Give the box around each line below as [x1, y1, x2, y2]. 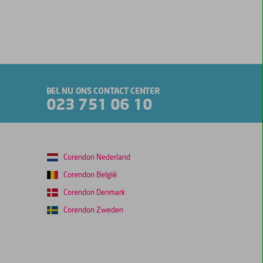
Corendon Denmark [63, 189, 125, 197]
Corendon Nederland [63, 154, 130, 162]
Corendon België [63, 171, 117, 180]
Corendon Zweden [63, 207, 123, 215]
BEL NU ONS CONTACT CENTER [46, 87, 160, 96]
